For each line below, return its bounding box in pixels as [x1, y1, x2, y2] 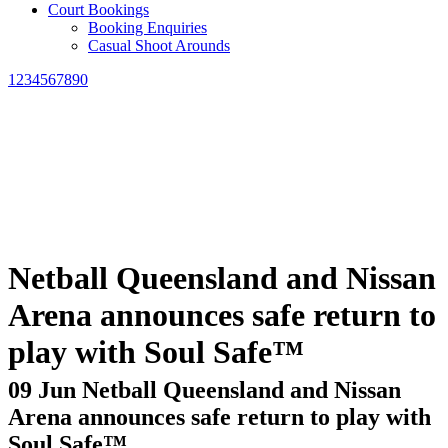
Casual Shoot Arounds [88, 36, 230, 54]
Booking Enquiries [88, 18, 207, 36]
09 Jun [8, 376, 76, 403]
